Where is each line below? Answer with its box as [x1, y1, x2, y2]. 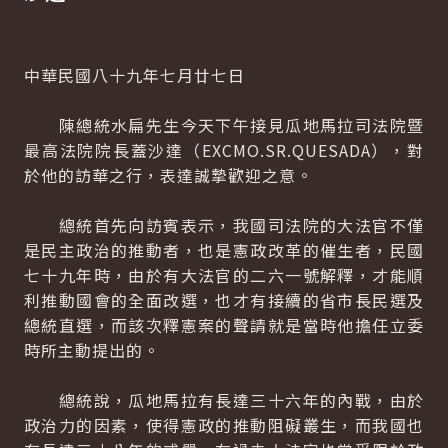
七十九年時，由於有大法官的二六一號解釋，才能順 [24, 263, 424, 287]
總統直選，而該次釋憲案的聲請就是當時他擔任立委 [24, 313, 424, 337]
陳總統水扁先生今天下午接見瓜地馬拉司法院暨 [24, 113, 424, 137]
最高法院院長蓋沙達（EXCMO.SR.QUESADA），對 [24, 138, 424, 162]
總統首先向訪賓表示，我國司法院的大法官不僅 [24, 213, 424, 237]
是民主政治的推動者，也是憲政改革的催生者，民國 [24, 238, 424, 262]
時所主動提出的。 [24, 338, 160, 362]
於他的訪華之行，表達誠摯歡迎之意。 [24, 163, 313, 187]
